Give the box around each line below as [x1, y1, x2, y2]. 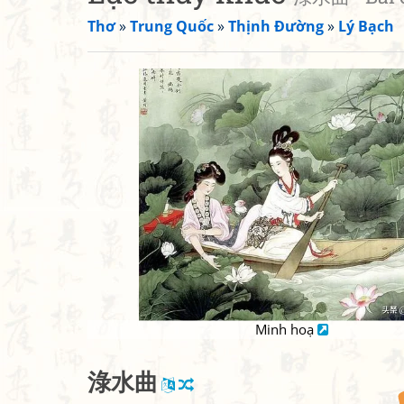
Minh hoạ [255, 320, 317, 338]
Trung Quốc [130, 16, 214, 36]
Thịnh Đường [228, 16, 324, 36]
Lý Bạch [338, 16, 394, 36]
